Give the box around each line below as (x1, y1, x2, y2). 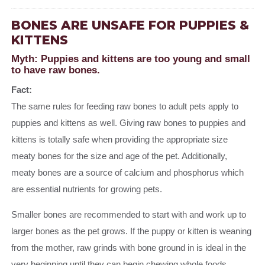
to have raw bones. (11, 64, 101, 76)
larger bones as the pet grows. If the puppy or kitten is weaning (11, 226, 252, 237)
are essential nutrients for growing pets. (11, 184, 165, 195)
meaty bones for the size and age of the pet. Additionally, (11, 151, 228, 161)
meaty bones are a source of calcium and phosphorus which (11, 167, 244, 178)
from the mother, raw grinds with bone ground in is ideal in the (11, 243, 247, 253)
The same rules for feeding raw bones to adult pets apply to (11, 101, 239, 112)
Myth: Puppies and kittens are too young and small (11, 53, 251, 64)
